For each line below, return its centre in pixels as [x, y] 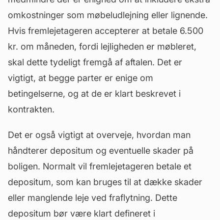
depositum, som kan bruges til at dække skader [105, 182]
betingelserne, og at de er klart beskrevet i [94, 94]
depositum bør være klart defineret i [82, 213]
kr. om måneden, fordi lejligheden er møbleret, [102, 46]
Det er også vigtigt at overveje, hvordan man [99, 135]
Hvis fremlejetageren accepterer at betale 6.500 [106, 31]
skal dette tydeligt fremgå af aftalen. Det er [95, 62]
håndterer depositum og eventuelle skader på [101, 151]
